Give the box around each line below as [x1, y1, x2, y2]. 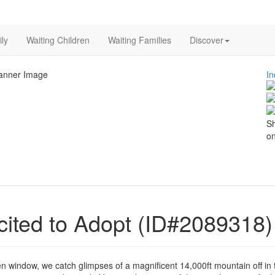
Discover [190, 34, 223, 46]
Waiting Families [108, 34, 171, 46]
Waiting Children [26, 34, 90, 46]
